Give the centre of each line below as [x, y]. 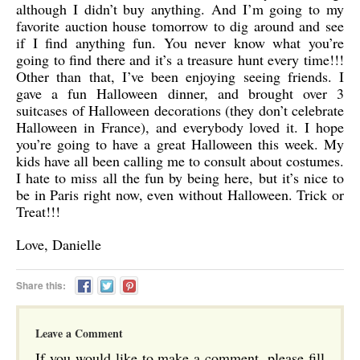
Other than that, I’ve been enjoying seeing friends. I [180, 76]
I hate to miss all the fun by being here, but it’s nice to [180, 178]
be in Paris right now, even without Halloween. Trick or [180, 194]
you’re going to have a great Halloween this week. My [180, 144]
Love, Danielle [59, 244]
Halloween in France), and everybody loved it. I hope [180, 127]
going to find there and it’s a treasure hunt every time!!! [180, 59]
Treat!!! [38, 211]
